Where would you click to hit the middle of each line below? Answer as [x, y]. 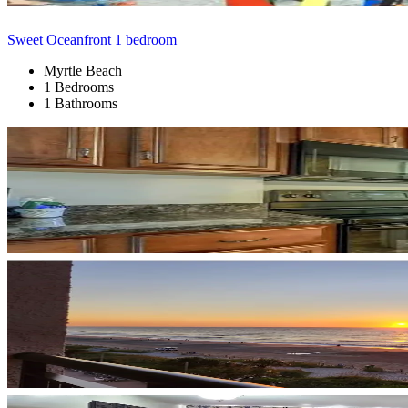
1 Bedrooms [79, 87]
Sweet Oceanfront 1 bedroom [92, 39]
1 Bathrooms [81, 103]
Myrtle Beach [83, 70]
